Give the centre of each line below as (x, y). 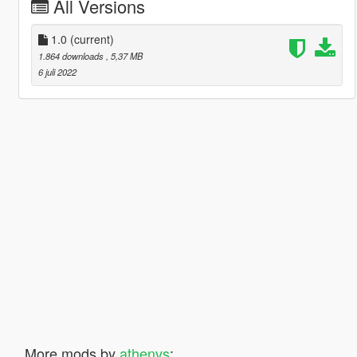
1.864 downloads (72, 55)
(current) (92, 39)
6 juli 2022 (57, 71)
